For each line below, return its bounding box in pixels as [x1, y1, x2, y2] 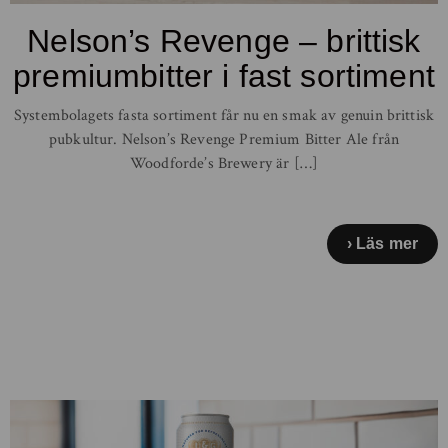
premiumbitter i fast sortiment [13, 57, 435, 94]
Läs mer [355, 234, 418, 252]
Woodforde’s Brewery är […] [129, 152, 319, 174]
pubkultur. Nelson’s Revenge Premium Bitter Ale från [48, 128, 400, 150]
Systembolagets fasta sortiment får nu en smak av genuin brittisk [13, 104, 435, 126]
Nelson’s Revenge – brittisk [27, 22, 421, 59]
